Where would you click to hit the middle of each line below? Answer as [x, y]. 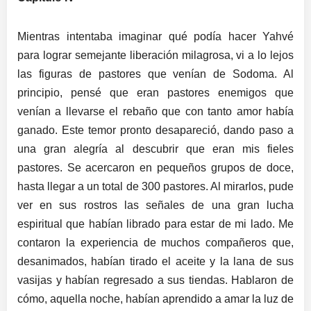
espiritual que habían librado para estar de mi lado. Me [155, 224]
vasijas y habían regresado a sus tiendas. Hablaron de [155, 280]
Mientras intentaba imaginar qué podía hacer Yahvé [155, 37]
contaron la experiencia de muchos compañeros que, [155, 243]
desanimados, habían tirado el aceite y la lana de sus [155, 262]
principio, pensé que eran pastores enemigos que [155, 93]
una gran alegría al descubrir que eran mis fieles [155, 149]
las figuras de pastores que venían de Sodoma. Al [155, 74]
